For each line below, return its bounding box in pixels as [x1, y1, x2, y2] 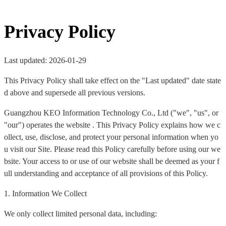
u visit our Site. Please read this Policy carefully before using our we [4, 145, 220, 154]
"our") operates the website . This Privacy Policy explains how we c [4, 121, 220, 130]
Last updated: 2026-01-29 [4, 56, 86, 65]
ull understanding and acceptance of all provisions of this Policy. [4, 169, 208, 178]
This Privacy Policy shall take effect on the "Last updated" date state [4, 76, 221, 85]
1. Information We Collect [4, 189, 87, 198]
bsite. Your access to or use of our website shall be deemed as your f [4, 157, 219, 166]
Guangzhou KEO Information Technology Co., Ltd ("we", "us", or [4, 108, 218, 118]
